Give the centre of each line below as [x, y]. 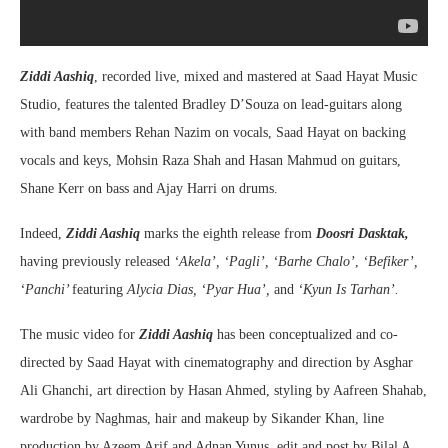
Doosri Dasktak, [362, 234]
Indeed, [43, 234]
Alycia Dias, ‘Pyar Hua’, [198, 290]
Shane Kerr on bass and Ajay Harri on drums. [149, 189]
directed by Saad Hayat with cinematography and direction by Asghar [216, 363]
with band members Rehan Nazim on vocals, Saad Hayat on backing [213, 133]
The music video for [79, 335]
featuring [97, 290]
